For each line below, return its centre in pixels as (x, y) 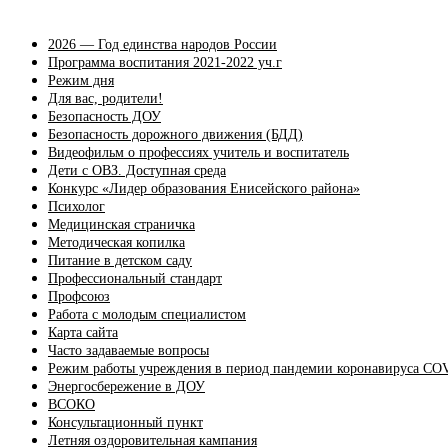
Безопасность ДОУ (104, 116)
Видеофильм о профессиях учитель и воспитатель (198, 152)
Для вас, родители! (105, 98)
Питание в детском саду (120, 260)
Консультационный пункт (125, 422)
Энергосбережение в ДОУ (126, 386)
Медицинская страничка (121, 224)
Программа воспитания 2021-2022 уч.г (165, 62)
